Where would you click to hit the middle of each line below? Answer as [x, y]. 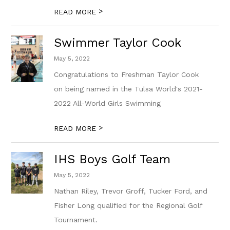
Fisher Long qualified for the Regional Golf [128, 205]
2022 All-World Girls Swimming [108, 103]
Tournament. [76, 220]
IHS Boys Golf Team [112, 159]
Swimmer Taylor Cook [118, 43]
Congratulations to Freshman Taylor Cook [127, 74]
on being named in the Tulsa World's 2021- [129, 89]
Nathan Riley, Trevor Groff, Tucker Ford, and [131, 191]
